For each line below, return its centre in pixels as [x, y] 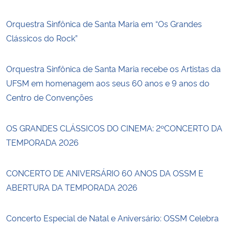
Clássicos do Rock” [42, 38]
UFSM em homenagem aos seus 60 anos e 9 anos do [108, 83]
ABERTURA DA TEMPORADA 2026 [73, 187]
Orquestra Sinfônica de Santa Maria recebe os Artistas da [113, 68]
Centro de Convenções [50, 97]
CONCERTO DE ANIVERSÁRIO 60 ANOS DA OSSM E [105, 173]
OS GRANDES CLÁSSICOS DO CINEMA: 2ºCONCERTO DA [114, 128]
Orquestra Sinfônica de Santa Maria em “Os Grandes [104, 23]
